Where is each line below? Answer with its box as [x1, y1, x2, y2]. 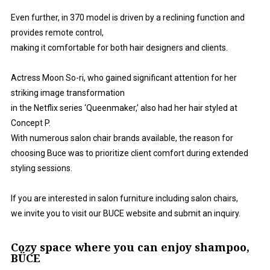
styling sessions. [11, 163, 72, 173]
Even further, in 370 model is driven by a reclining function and [11, 12, 245, 22]
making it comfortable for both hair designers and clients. [11, 42, 228, 52]
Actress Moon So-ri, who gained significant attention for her [11, 72, 237, 83]
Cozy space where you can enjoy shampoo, [11, 239, 250, 254]
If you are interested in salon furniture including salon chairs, [11, 193, 238, 203]
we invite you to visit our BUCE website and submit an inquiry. [11, 208, 240, 218]
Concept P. [11, 118, 51, 128]
